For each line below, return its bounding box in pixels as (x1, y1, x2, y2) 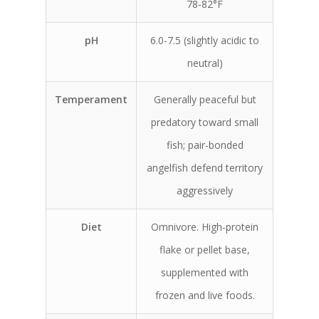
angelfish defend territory (147, 161, 263, 174)
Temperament (55, 93, 127, 106)
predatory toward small (151, 115, 258, 129)
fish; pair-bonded (166, 138, 244, 152)
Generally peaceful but (153, 93, 256, 106)
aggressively (177, 184, 233, 197)
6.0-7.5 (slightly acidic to (150, 33, 259, 47)
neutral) (187, 56, 223, 70)
